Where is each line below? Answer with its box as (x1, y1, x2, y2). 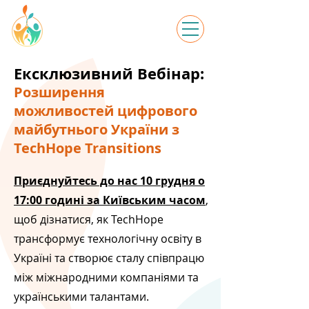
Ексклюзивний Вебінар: (14, 63, 204, 84)
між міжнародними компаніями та (14, 270, 199, 285)
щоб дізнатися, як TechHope (14, 212, 163, 227)
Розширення (14, 83, 105, 101)
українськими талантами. (14, 289, 149, 304)
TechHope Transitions (14, 139, 161, 157)
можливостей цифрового (14, 101, 197, 120)
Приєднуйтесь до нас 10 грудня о (14, 173, 205, 188)
